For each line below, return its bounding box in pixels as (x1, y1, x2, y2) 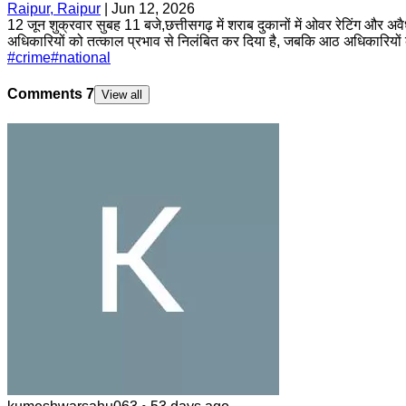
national (59, 49, 111, 65)
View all (101, 88, 142, 102)
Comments (7, 86, 86, 102)
